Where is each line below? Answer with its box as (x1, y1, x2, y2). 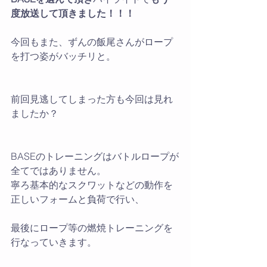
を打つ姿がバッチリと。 (11, 50, 116, 62)
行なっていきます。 (11, 236, 97, 248)
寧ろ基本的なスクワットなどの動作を (11, 179, 173, 191)
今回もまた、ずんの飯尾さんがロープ (11, 36, 173, 48)
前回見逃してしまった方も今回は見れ (11, 93, 173, 105)
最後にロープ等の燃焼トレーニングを (11, 222, 173, 234)
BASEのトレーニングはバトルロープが (11, 150, 179, 162)
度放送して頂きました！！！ (11, 7, 135, 19)
